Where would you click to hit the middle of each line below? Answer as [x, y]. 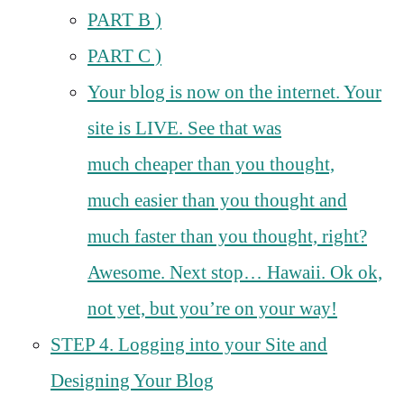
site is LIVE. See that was [184, 128]
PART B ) [124, 19]
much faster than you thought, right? [227, 236]
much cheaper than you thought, [211, 164]
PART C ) [124, 55]
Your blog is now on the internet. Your [234, 92]
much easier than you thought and [217, 200]
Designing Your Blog [132, 380]
